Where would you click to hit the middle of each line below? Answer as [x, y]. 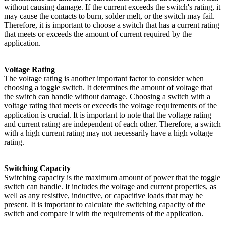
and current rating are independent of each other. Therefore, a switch [112, 124]
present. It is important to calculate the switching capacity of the [105, 204]
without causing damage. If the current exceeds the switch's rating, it [112, 7]
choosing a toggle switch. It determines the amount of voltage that [108, 87]
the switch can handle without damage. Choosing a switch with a [107, 96]
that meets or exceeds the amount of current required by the [98, 34]
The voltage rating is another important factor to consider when [104, 78]
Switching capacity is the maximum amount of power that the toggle [112, 177]
